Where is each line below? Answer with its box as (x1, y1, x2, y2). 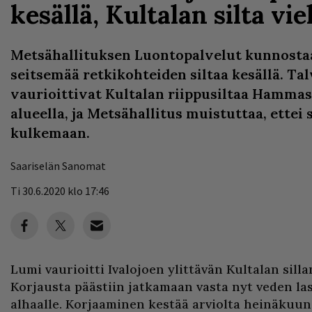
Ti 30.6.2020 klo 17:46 (10, 184, 109, 198)
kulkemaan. (10, 124, 90, 141)
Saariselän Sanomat (10, 159, 106, 173)
